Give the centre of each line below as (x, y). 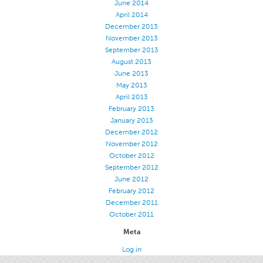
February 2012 (131, 191)
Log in (131, 249)
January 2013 (131, 120)
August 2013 (131, 62)
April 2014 (131, 15)
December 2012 (131, 132)
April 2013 (131, 97)
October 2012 (131, 156)
